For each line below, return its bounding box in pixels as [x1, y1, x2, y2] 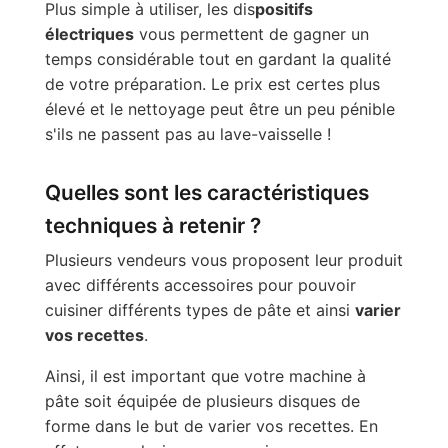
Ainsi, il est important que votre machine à [44, 366, 366, 387]
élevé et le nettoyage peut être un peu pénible [44, 99, 395, 120]
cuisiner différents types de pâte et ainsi [44, 300, 355, 321]
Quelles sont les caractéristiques [44, 179, 369, 205]
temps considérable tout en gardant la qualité [44, 49, 391, 70]
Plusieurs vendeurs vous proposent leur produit [44, 250, 403, 271]
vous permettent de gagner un [133, 24, 369, 45]
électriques [44, 24, 134, 45]
